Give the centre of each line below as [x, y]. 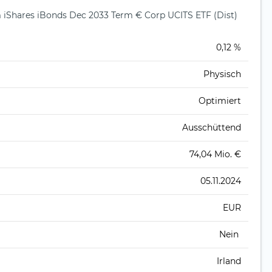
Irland [229, 261]
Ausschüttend [212, 128]
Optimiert [220, 101]
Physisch [222, 74]
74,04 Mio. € [215, 155]
